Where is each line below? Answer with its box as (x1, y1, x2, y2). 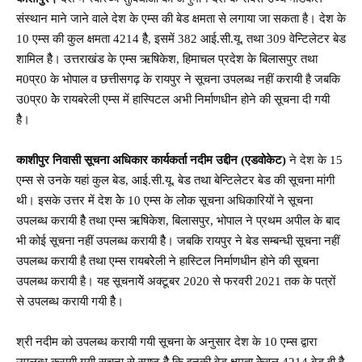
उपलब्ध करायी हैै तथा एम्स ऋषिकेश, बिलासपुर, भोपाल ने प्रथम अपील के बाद (16, 213, 340, 227)
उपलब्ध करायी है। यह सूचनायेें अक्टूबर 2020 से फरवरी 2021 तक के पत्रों (16, 274, 335, 288)
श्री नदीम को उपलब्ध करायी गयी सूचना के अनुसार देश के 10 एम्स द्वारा (16, 335, 317, 348)
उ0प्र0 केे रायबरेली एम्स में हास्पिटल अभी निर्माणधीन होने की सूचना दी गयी (16, 92, 330, 106)
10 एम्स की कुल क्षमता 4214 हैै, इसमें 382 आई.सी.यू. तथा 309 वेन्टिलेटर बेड (16, 32, 346, 45)
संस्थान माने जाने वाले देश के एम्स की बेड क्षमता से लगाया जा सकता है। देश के (16, 11, 346, 25)
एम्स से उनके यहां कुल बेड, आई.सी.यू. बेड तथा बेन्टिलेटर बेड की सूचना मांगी (16, 173, 335, 187)
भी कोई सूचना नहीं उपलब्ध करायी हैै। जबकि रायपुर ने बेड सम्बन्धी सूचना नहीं (16, 234, 339, 247)
